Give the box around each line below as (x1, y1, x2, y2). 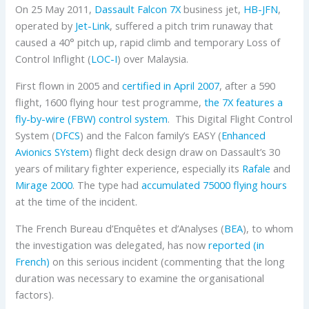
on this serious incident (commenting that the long (50, 254, 286, 268)
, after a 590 (219, 78, 276, 92)
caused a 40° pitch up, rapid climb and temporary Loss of (15, 34, 281, 49)
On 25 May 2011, (15, 1, 95, 16)
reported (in (208, 237, 265, 252)
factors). (15, 287, 54, 301)
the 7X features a (204, 94, 283, 109)
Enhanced (221, 128, 266, 142)
